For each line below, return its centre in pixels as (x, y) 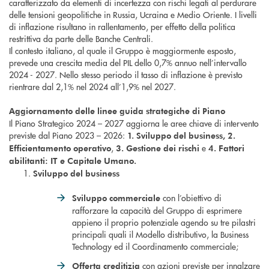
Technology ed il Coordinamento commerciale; (155, 246)
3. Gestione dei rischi (159, 148)
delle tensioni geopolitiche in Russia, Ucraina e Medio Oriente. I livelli (133, 15)
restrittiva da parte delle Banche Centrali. (81, 39)
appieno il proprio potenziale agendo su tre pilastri (164, 222)
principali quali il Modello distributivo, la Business (160, 234)
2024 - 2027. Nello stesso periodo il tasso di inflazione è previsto (126, 75)
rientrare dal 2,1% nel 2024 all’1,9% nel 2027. (92, 87)
